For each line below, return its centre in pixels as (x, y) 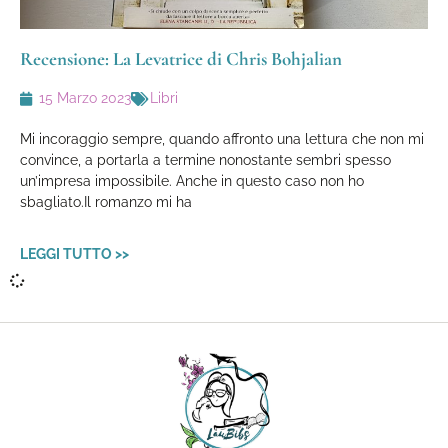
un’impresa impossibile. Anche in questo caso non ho (192, 181)
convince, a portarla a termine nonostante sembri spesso (205, 160)
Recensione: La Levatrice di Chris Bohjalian (181, 58)
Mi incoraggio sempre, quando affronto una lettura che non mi (222, 139)
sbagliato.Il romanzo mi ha (106, 202)
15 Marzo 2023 (85, 98)
